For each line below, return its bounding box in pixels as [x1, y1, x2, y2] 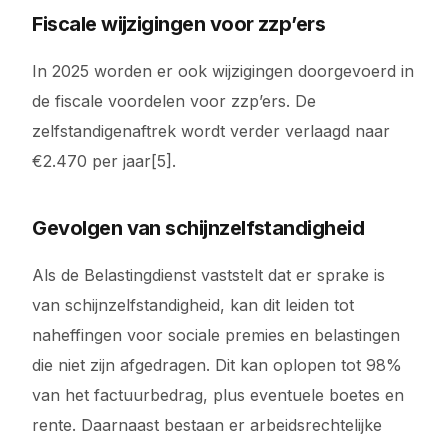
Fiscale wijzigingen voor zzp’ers [32, 12, 326, 36]
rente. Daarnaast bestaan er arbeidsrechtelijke [32, 415, 383, 435]
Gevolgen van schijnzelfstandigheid [32, 216, 365, 240]
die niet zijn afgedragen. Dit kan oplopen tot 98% [32, 355, 403, 375]
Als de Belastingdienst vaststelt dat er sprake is [32, 265, 386, 285]
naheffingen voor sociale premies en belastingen [32, 325, 401, 345]
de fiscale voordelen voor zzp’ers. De [32, 91, 317, 111]
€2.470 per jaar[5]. [32, 151, 177, 171]
